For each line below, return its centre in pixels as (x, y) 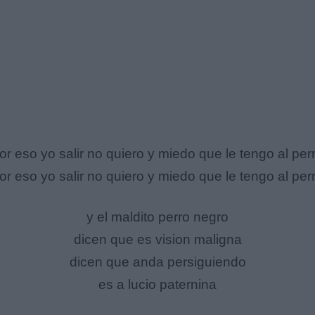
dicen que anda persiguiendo (157, 262)
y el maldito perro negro (157, 217)
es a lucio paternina (157, 285)
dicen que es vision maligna (157, 240)
